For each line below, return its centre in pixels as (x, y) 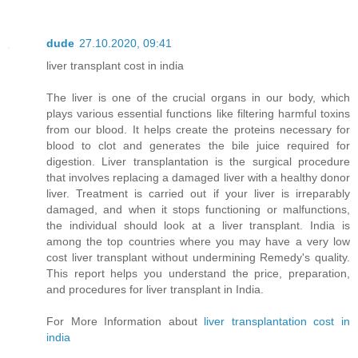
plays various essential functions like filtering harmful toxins (198, 113)
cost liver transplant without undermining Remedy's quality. (198, 257)
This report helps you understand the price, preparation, (198, 273)
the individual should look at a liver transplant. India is (198, 225)
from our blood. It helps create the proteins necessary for (198, 129)
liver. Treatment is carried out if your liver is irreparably (198, 193)
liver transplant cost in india (115, 65)
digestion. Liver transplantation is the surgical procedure (198, 161)
